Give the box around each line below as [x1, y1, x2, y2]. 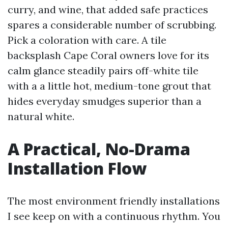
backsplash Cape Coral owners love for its [8, 49, 209, 62]
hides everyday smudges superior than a [8, 95, 202, 107]
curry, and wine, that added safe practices [8, 3, 208, 16]
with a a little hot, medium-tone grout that [8, 79, 211, 92]
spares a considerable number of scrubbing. [8, 18, 216, 31]
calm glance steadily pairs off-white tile [8, 64, 198, 77]
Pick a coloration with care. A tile [8, 34, 166, 46]
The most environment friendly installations [8, 194, 220, 207]
